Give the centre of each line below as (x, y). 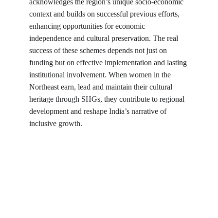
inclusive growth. (56, 123)
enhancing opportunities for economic (88, 26)
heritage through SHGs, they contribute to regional (108, 99)
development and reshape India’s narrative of (99, 111)
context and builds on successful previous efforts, (105, 14)
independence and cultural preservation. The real (105, 38)
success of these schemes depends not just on (99, 50)
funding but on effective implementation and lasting (109, 63)
